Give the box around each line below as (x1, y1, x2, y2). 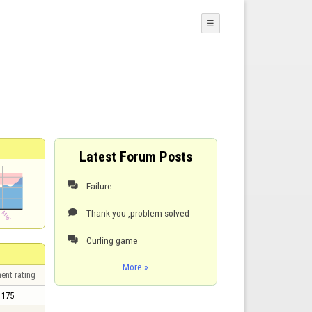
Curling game (86, 234, 138, 246)
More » (122, 261, 148, 272)
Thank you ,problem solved (86, 207, 189, 219)
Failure (86, 180, 112, 192)
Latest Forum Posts (79, 148, 192, 165)
